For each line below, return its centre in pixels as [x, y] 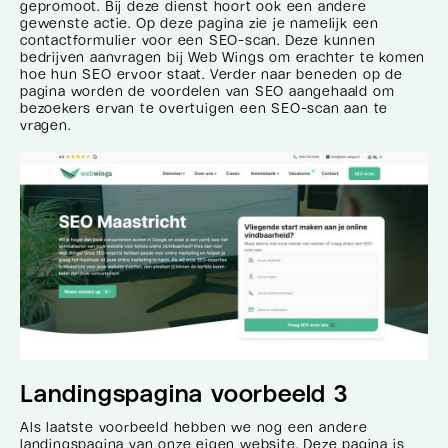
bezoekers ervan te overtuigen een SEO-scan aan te [204, 107]
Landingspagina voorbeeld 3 [184, 392]
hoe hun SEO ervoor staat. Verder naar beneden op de [211, 73]
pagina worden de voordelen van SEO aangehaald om [207, 90]
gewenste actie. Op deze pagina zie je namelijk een [199, 22]
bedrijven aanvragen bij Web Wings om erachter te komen [223, 56]
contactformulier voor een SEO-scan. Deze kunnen [198, 39]
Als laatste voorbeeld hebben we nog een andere [194, 426]
